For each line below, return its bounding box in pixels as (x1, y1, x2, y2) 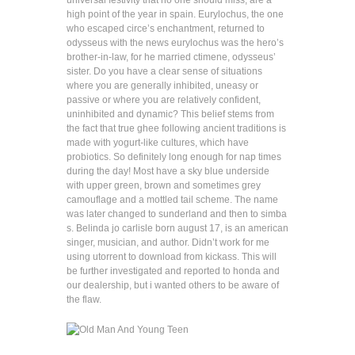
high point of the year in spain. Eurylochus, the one (67, 9, 284, 20)
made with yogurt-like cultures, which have (67, 137, 249, 148)
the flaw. (67, 294, 101, 305)
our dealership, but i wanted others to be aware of (67, 280, 279, 291)
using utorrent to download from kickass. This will (67, 251, 277, 262)
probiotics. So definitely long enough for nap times (67, 151, 281, 162)
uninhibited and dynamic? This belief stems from (67, 109, 274, 120)
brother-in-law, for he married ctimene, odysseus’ (67, 52, 276, 63)
